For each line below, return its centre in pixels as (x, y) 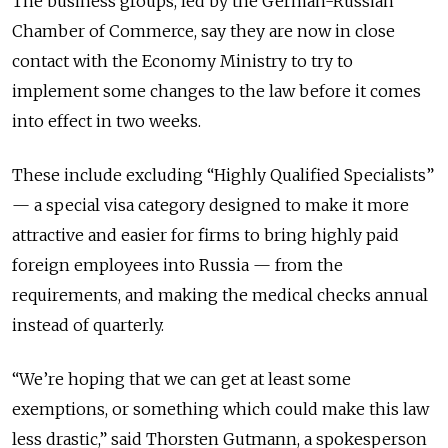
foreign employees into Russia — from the (177, 264)
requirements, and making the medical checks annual (220, 294)
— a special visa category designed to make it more (210, 204)
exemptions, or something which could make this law (220, 408)
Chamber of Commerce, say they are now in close (203, 30)
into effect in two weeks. (106, 120)
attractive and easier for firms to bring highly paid (205, 234)
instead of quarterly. (88, 324)
